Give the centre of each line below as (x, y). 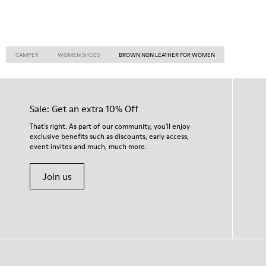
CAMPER (27, 55)
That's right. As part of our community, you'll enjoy (110, 126)
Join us (57, 176)
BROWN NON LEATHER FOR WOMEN (167, 55)
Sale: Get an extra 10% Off (84, 109)
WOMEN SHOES (79, 55)
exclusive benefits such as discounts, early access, (109, 136)
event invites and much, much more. (88, 146)
